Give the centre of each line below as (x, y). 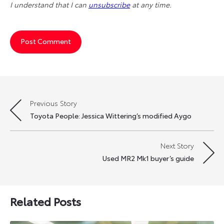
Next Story (177, 145)
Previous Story (53, 103)
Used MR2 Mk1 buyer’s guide (148, 158)
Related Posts (45, 201)
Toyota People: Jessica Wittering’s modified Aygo (111, 115)
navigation (36, 125)
